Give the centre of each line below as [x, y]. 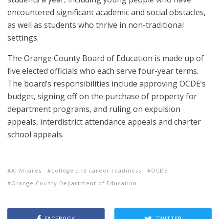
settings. [23, 37]
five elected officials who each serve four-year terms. [103, 71]
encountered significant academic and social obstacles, [107, 12]
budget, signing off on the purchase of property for [102, 96]
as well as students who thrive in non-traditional [96, 25]
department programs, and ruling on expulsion [94, 109]
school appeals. [35, 134]
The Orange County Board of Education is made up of [106, 58]
